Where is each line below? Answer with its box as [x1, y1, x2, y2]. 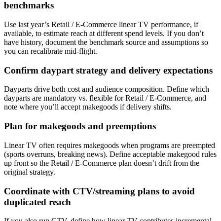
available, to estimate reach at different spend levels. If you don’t [4, 29, 204, 38]
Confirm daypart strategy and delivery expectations [4, 65, 213, 75]
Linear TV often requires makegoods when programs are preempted [4, 141, 215, 149]
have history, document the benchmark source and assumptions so [4, 38, 208, 47]
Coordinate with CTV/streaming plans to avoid [4, 185, 195, 196]
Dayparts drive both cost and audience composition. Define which [4, 85, 209, 94]
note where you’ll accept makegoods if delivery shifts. [4, 103, 172, 111]
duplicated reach [4, 196, 71, 207]
